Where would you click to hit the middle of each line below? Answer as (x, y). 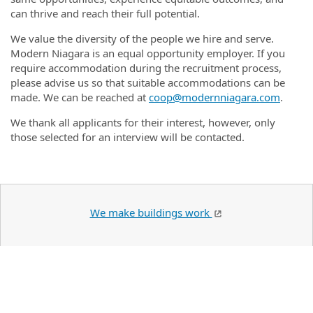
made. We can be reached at (80, 97)
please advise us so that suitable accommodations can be (148, 82)
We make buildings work (151, 212)
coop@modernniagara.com (214, 97)
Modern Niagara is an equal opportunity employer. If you (148, 53)
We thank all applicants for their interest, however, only (143, 122)
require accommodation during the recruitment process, (146, 67)
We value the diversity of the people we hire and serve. (142, 38)
